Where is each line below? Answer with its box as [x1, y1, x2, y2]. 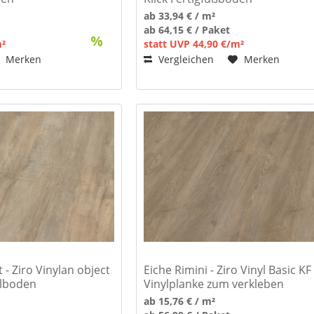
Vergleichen [156, 52, 214, 66]
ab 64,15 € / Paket [144, 22, 231, 36]
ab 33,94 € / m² [144, 8, 216, 22]
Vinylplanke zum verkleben [144, 275, 285, 292]
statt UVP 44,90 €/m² [144, 36, 245, 50]
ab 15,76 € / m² [144, 294, 216, 308]
